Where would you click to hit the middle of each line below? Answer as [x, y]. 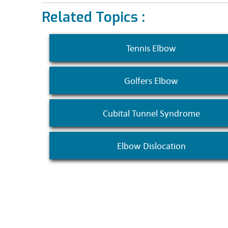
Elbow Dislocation [151, 146]
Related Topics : [93, 17]
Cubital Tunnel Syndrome [151, 113]
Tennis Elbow [151, 48]
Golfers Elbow [151, 80]
